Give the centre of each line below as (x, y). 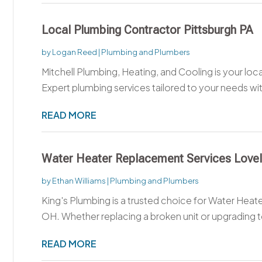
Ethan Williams (79, 180)
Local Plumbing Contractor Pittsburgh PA (147, 30)
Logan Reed (74, 52)
